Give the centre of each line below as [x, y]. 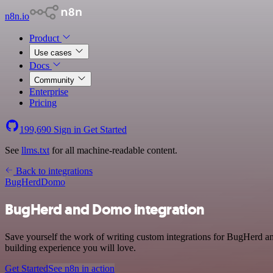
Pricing [43, 103]
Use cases [54, 53]
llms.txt [35, 150]
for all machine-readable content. [113, 150]
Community [55, 80]
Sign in [67, 129]
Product [45, 38]
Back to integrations [53, 171]
